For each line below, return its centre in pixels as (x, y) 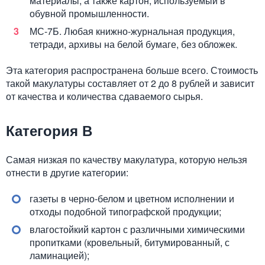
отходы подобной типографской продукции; (125, 211)
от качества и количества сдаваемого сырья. (104, 96)
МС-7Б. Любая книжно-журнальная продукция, (132, 31)
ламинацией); (59, 255)
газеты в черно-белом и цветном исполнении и (132, 198)
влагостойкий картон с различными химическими (137, 229)
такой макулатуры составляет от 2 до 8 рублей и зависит (130, 83)
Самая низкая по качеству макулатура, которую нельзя (127, 159)
